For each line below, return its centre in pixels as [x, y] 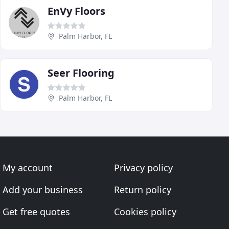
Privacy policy [143, 168]
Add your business [43, 190]
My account [28, 168]
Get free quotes [37, 212]
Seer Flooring [81, 73]
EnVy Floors [76, 11]
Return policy [142, 190]
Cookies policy [145, 212]
